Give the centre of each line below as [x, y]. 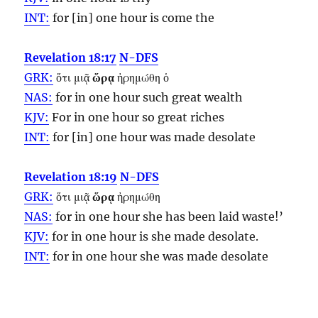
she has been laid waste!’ [212, 216]
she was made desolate [203, 256]
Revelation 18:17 [71, 57]
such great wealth [192, 97]
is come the [181, 17]
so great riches [182, 117]
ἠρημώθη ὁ [142, 77]
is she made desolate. [198, 236]
